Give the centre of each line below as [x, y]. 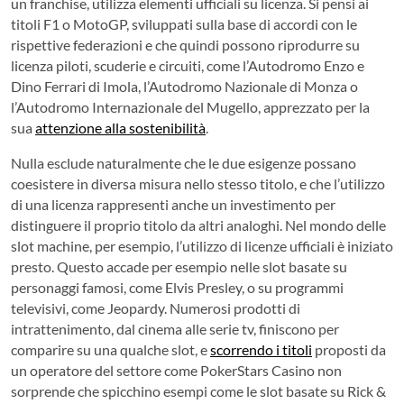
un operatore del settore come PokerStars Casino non [176, 370]
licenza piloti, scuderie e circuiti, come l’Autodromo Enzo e [188, 65]
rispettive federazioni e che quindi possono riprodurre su [185, 44]
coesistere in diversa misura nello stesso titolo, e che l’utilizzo [198, 183]
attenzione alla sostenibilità [120, 127]
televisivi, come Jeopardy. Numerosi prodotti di [156, 308]
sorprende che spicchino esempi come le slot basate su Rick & [198, 390]
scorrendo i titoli [261, 349]
